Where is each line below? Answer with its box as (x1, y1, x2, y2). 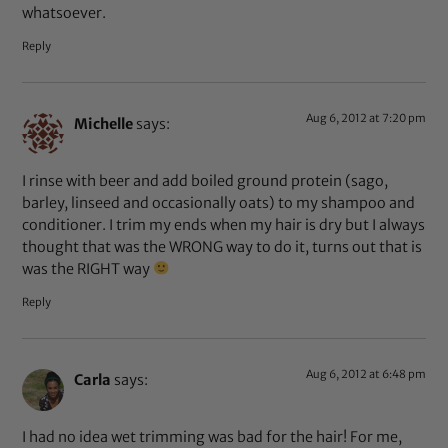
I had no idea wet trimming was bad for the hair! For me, (22, 427, 403, 446)
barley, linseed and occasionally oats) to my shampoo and (22, 193, 416, 212)
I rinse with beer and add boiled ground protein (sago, (22, 171, 389, 190)
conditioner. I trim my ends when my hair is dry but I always (22, 215, 426, 234)
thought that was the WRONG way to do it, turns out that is (22, 237, 423, 256)
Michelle (74, 115, 134, 134)
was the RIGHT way (22, 259, 154, 278)
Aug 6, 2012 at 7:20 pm (305, 111, 426, 126)
